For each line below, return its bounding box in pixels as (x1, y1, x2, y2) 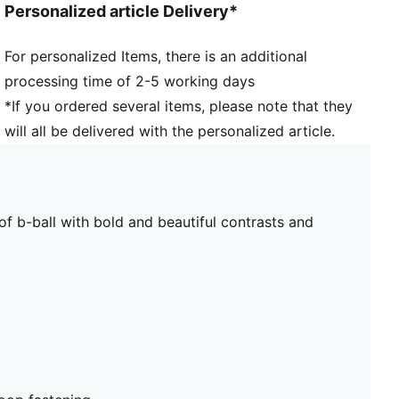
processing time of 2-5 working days (4, 71, 256, 90)
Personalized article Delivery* (4, 2, 239, 21)
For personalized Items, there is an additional (4, 46, 308, 65)
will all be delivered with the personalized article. (4, 121, 336, 140)
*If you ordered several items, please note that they (4, 96, 354, 115)
